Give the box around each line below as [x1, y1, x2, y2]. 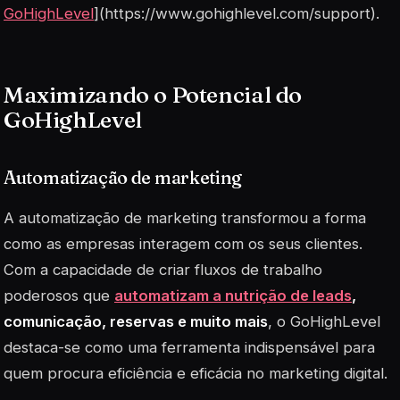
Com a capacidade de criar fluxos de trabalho [4, 261, 322, 279]
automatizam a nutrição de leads [114, 287, 352, 305]
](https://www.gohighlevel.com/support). [94, 4, 379, 23]
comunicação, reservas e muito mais [4, 312, 268, 331]
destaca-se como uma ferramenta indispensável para [4, 338, 375, 357]
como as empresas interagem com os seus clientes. [4, 235, 362, 254]
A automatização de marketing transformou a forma [4, 209, 366, 228]
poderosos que [4, 287, 114, 305]
